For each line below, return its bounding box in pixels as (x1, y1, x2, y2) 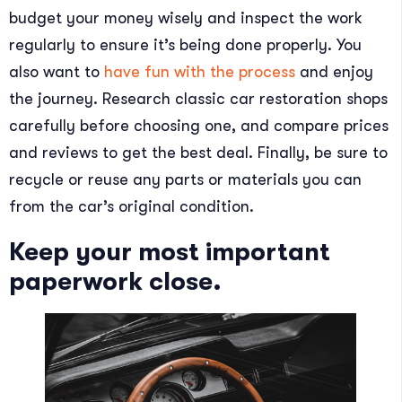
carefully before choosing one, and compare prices (9, 117, 389, 135)
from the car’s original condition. (9, 197, 254, 215)
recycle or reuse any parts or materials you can (9, 170, 362, 188)
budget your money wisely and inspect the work (9, 9, 363, 27)
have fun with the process (104, 63, 295, 81)
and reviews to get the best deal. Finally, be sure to (9, 144, 388, 162)
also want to (9, 63, 104, 81)
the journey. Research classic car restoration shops (9, 90, 388, 108)
